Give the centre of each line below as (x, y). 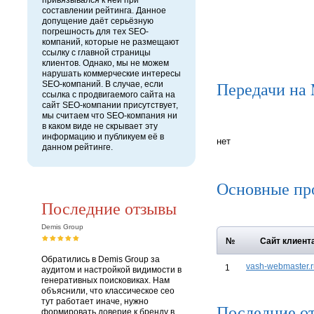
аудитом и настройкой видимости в (111, 270)
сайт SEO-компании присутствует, (110, 105)
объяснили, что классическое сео (108, 291)
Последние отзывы (109, 208)
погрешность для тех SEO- (95, 32)
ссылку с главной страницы (96, 53)
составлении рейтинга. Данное (104, 11)
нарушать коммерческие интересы (111, 74)
